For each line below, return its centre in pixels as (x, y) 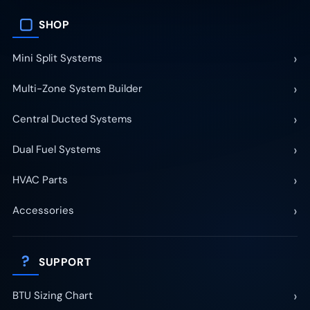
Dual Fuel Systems (57, 150)
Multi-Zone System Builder (77, 89)
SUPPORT (65, 262)
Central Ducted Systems (72, 119)
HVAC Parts (40, 180)
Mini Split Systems (57, 58)
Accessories (43, 211)
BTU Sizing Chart (53, 296)
